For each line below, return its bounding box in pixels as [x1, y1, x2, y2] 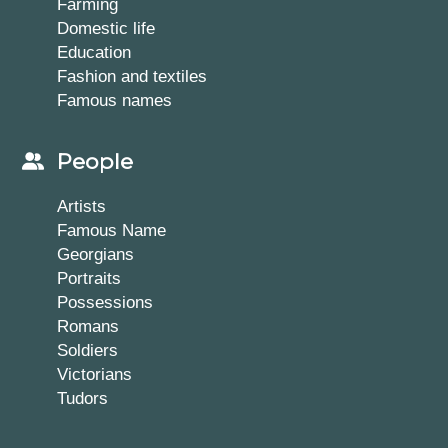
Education [57, 42, 132, 61]
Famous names [57, 90, 173, 109]
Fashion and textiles [57, 66, 208, 85]
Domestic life [57, 18, 156, 37]
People [57, 147, 134, 174]
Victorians [57, 365, 133, 383]
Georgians [57, 245, 135, 263]
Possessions [57, 293, 154, 311]
